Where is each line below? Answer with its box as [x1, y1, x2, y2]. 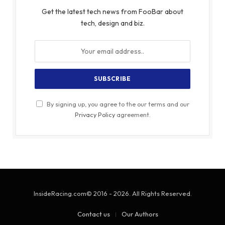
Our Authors [121, 210, 158, 218]
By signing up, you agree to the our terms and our [45, 100, 189, 108]
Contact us [77, 210, 110, 218]
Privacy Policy [74, 110, 115, 119]
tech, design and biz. [80, 19, 145, 28]
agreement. [115, 110, 151, 119]
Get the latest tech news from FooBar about [42, 7, 183, 17]
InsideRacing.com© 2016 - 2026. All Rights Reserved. [33, 189, 192, 198]
